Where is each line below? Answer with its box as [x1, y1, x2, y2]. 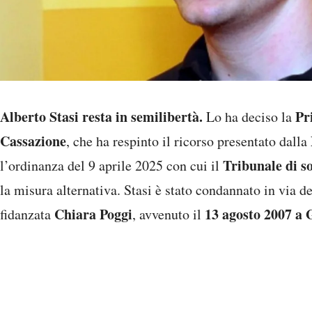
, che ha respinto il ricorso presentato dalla [66, 132, 311, 151]
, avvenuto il [132, 205, 205, 224]
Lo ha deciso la [203, 107, 295, 127]
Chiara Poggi [54, 204, 132, 225]
